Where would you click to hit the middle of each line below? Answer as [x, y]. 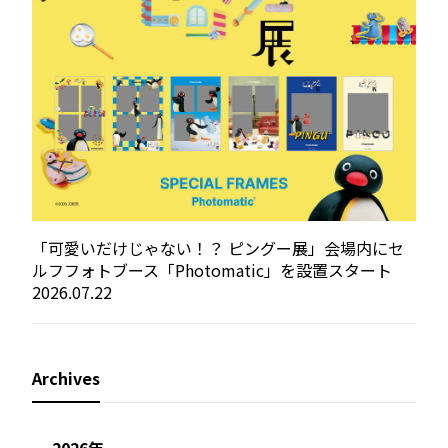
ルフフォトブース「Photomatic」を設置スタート [212, 270]
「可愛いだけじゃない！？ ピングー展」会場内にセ [218, 248]
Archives [66, 378]
